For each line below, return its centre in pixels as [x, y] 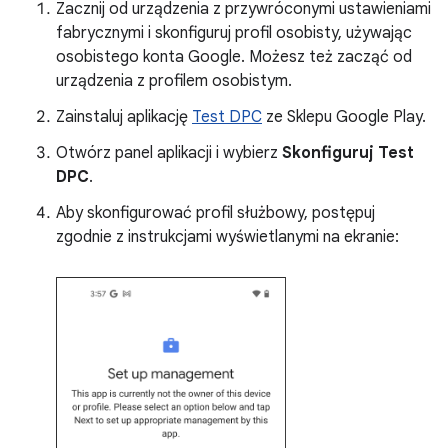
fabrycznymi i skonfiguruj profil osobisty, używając [234, 33]
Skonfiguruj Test [348, 153]
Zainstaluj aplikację [124, 117]
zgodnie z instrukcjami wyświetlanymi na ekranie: [227, 237]
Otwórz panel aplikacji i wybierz [169, 153]
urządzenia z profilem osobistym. [174, 81]
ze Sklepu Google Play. [344, 117]
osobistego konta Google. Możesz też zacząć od [234, 57]
